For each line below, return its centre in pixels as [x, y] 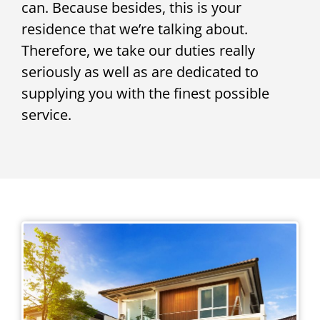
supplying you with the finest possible [145, 93]
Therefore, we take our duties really [138, 50]
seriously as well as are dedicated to [140, 71]
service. [46, 114]
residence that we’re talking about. [135, 29]
